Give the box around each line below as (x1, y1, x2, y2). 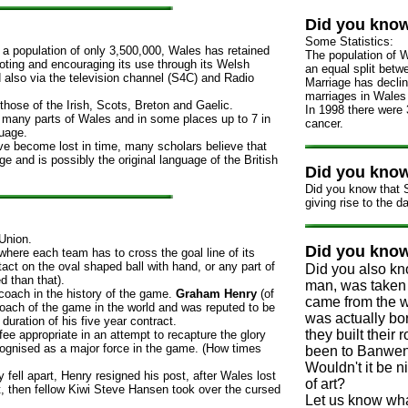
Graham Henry (176, 287, 260, 301)
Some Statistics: (305, 35, 393, 48)
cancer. (305, 117, 343, 130)
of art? (305, 376, 345, 392)
